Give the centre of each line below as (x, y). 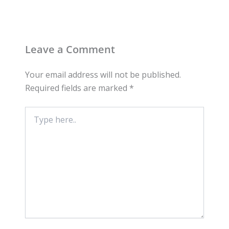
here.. (34, 122)
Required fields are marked (77, 88)
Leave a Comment (70, 50)
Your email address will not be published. (103, 75)
